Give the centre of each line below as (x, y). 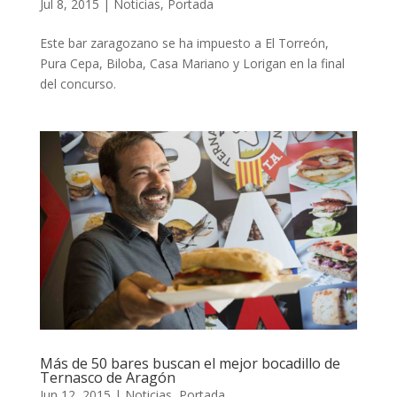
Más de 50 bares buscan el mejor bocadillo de (190, 364)
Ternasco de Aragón (107, 378)
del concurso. (78, 84)
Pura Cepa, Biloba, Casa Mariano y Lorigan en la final (192, 64)
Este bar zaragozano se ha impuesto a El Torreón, (184, 43)
